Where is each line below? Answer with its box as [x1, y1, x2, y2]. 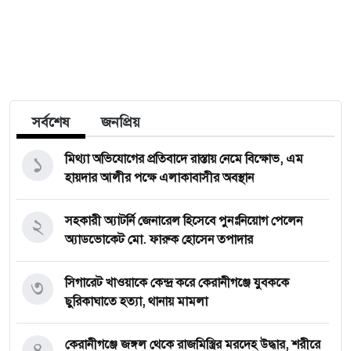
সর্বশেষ [32, 114, 70, 132]
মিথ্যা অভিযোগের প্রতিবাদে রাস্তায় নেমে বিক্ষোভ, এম [65, 151, 303, 168]
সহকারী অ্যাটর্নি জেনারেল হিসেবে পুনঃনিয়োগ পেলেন [65, 213, 302, 230]
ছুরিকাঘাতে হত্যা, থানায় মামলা [65, 294, 208, 310]
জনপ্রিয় [101, 114, 140, 132]
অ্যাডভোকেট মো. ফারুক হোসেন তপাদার [65, 232, 253, 248]
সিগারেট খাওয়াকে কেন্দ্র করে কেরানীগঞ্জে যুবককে [65, 275, 289, 291]
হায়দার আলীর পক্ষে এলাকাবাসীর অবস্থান [65, 170, 254, 186]
